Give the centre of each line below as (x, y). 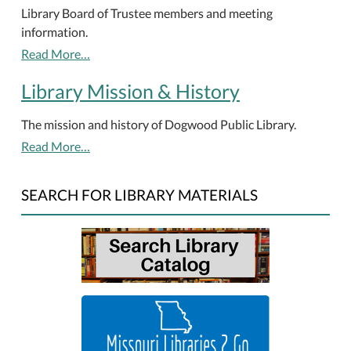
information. (54, 32)
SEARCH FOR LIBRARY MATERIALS (139, 195)
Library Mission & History (130, 91)
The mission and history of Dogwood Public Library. (159, 124)
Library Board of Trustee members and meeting (147, 13)
